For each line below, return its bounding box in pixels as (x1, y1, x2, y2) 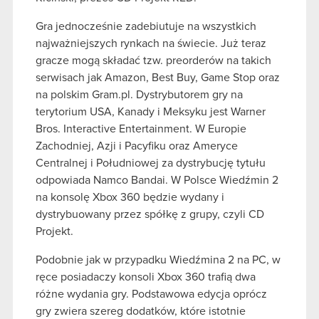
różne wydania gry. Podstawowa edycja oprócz (36, 288, 267, 300)
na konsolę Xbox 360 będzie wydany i (36, 192, 224, 204)
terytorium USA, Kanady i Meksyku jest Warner (36, 106, 266, 118)
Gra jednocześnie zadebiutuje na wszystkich (36, 21, 256, 33)
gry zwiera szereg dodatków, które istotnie (36, 305, 246, 318)
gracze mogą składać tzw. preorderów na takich (36, 55, 271, 67)
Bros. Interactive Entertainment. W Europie (36, 123, 246, 135)
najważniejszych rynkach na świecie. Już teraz (36, 38, 266, 50)
